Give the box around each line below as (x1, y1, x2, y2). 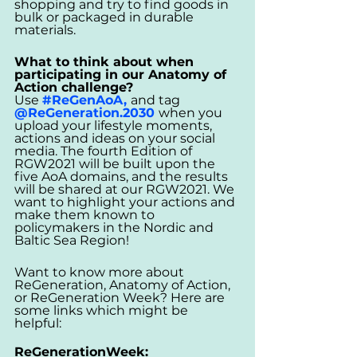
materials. (14, 22, 76, 37)
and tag (131, 92, 183, 108)
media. (14, 143, 61, 159)
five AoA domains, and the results (14, 168, 231, 184)
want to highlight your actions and (14, 194, 238, 210)
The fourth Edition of (61, 143, 195, 159)
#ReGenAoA (42, 92, 124, 108)
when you (159, 104, 226, 120)
